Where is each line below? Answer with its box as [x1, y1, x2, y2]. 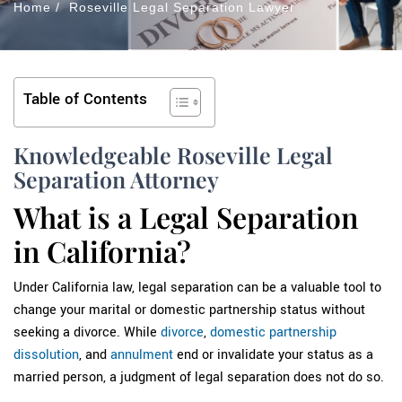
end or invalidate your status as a [173, 345, 373, 364]
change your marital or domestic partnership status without [13, 301, 365, 319]
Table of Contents [23, 88, 147, 110]
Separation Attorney [13, 162, 219, 195]
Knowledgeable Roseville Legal [13, 138, 333, 170]
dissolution [13, 345, 79, 364]
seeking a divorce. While [13, 323, 161, 342]
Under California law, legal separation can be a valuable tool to [13, 278, 381, 297]
